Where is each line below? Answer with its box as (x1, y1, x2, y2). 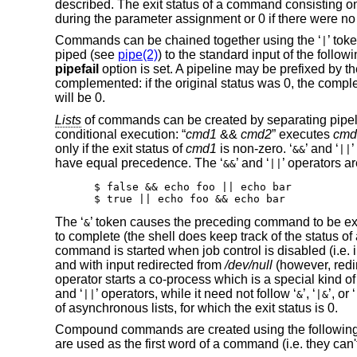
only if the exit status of (54, 141, 186, 155)
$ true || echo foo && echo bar (94, 192, 286, 205)
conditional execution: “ (54, 127, 186, 141)
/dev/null (224, 257, 273, 272)
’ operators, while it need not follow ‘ (95, 286, 296, 300)
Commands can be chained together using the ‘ (54, 33, 321, 48)
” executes (271, 127, 333, 141)
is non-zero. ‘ (216, 141, 292, 155)
